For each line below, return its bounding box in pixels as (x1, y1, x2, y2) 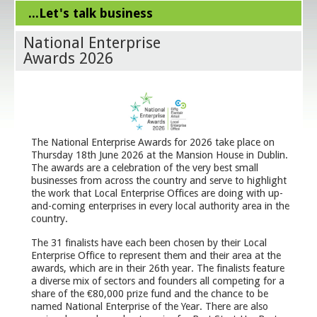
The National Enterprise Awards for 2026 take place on (31, 136, 275, 148)
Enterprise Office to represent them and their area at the (31, 249, 281, 261)
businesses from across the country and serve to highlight (31, 174, 287, 186)
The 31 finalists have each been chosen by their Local (31, 236, 267, 248)
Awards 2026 (23, 50, 114, 68)
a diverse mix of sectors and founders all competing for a (31, 275, 284, 287)
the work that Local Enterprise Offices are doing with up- (31, 187, 283, 199)
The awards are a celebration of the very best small (31, 161, 258, 173)
